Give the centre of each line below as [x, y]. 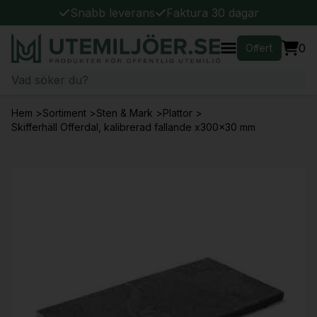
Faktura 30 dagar [212, 13]
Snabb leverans [112, 13]
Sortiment [64, 113]
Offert [259, 48]
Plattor [178, 113]
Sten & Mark [125, 113]
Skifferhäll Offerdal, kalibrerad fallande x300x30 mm [133, 127]
